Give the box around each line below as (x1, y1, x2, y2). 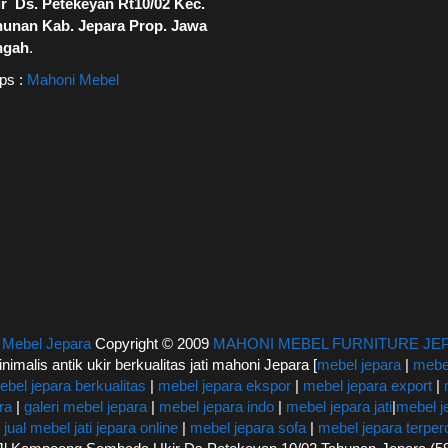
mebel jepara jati (282, 397, 392, 415)
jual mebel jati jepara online (3, 418, 178, 436)
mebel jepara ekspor (158, 376, 291, 394)
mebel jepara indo (155, 397, 274, 415)
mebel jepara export (303, 376, 432, 394)
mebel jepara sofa (189, 418, 306, 436)
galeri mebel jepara (24, 397, 147, 415)
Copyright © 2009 (90, 334, 213, 352)
